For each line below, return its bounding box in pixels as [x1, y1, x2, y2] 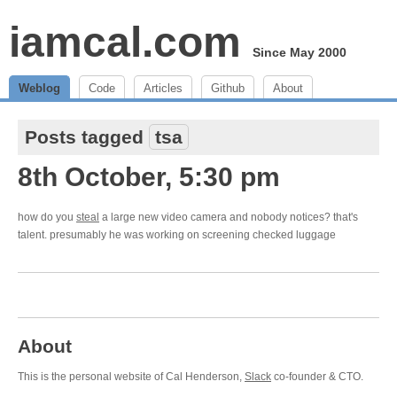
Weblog [19, 82, 60, 95]
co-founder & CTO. [271, 370, 363, 383]
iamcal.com [9, 19, 241, 66]
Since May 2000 [253, 45, 346, 59]
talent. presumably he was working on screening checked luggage [18, 229, 336, 241]
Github [211, 82, 245, 95]
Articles [144, 82, 183, 95]
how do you [18, 211, 76, 223]
